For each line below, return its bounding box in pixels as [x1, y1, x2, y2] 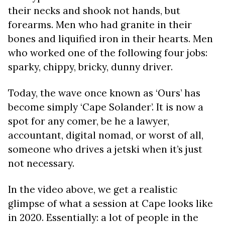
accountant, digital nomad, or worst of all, [8, 129, 203, 141]
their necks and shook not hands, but [8, 5, 180, 17]
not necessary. [8, 157, 77, 169]
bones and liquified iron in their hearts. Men [8, 33, 213, 45]
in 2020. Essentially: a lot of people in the [8, 211, 198, 223]
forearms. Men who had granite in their [8, 19, 192, 31]
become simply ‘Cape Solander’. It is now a [8, 101, 203, 113]
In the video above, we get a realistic [8, 183, 177, 195]
